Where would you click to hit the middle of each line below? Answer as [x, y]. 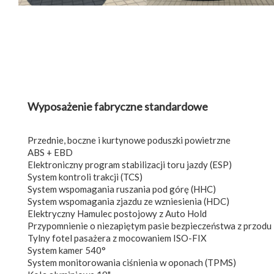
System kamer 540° [67, 250]
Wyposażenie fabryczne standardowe [118, 106]
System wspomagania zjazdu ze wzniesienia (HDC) [128, 201]
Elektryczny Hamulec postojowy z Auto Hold [117, 213]
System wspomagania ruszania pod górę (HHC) [122, 189]
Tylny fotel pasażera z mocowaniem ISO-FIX [117, 238]
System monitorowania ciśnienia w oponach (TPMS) [132, 262]
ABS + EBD [50, 152]
